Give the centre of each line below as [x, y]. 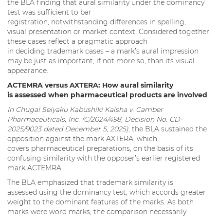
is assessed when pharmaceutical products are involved [108, 95]
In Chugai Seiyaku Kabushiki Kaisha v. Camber [85, 110]
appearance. [29, 71]
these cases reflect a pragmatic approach [77, 42]
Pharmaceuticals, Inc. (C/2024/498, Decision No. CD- [95, 119]
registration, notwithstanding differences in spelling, [97, 22]
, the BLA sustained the [168, 129]
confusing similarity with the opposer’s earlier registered [104, 158]
